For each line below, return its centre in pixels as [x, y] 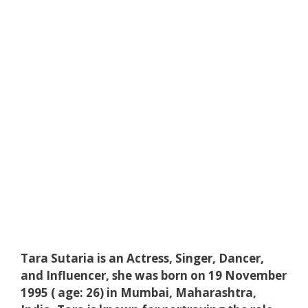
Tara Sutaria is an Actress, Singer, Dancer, [142, 258]
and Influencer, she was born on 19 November [154, 275]
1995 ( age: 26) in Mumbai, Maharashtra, [139, 292]
